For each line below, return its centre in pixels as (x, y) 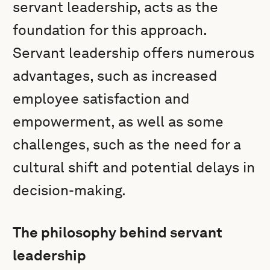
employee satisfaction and (101, 99)
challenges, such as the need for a (127, 144)
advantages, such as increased (115, 76)
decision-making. (70, 190)
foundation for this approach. (110, 30)
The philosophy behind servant (118, 232)
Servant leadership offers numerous (134, 53)
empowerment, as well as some (118, 121)
